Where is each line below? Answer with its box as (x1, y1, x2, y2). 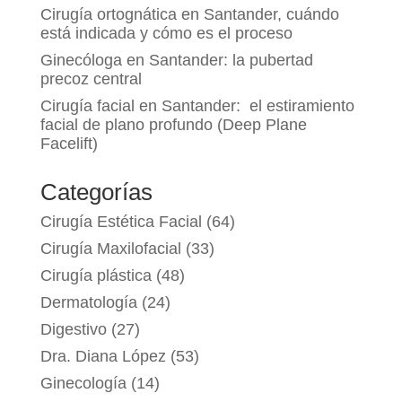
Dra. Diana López (39, 347, 166, 366)
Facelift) (39, 135, 98, 153)
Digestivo (39, 320, 107, 339)
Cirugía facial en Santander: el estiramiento (39, 97, 354, 116)
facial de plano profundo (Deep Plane (39, 116, 307, 135)
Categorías (39, 179, 153, 206)
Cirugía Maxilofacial (39, 240, 181, 258)
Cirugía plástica (39, 267, 152, 285)
